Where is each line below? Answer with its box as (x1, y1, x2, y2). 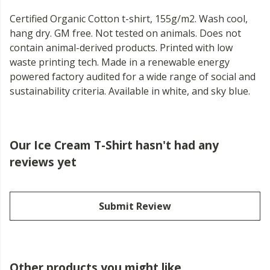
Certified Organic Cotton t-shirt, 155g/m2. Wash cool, (10, 12, 248, 26)
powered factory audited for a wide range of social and (10, 70, 256, 84)
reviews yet (10, 154, 77, 171)
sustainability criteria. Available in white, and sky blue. (10, 84, 250, 98)
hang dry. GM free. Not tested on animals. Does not (10, 27, 241, 40)
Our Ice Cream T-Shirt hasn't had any (10, 137, 219, 154)
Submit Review (99, 199, 171, 213)
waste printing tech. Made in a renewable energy (10, 55, 230, 69)
